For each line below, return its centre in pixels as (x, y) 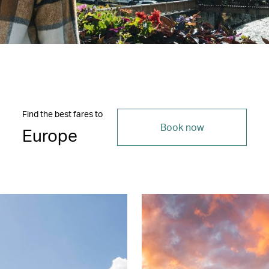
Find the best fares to (62, 113)
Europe (50, 135)
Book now (182, 127)
